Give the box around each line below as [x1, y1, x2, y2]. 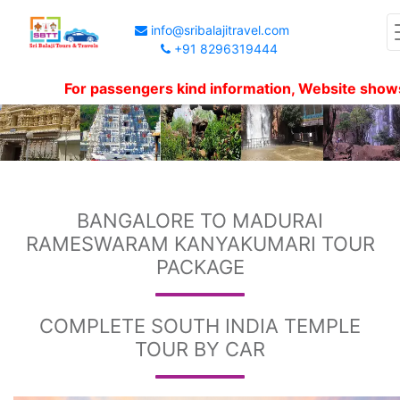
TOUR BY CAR [135, 337, 265, 361]
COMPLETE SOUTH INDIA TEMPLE [39, 314, 361, 337]
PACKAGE [155, 255, 245, 279]
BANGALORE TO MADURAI [77, 209, 323, 232]
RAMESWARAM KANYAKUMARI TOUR [25, 232, 375, 255]
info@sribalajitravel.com [147, 21, 289, 37]
